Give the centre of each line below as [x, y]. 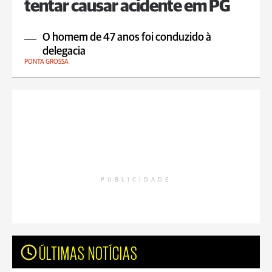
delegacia [64, 52]
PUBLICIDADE [136, 180]
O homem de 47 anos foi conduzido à [127, 38]
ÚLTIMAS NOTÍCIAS [88, 252]
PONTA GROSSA [46, 62]
